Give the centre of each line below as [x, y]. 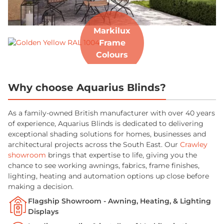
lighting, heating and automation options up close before [108, 176]
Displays [43, 212]
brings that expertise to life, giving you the [121, 155]
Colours [112, 54]
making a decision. [41, 187]
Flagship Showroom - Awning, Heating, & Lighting [119, 201]
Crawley [194, 145]
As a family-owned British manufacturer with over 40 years [111, 113]
